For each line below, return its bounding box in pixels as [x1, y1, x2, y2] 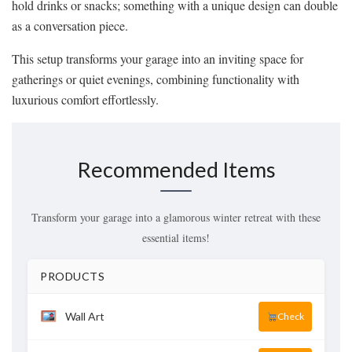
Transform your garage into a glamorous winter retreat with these [31, 210, 321, 225]
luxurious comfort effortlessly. [12, 90, 159, 108]
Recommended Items [76, 156, 276, 183]
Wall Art [64, 310, 104, 324]
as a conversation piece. [12, 16, 128, 34]
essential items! [142, 230, 210, 246]
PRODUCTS [40, 269, 104, 284]
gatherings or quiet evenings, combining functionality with [12, 70, 299, 87]
